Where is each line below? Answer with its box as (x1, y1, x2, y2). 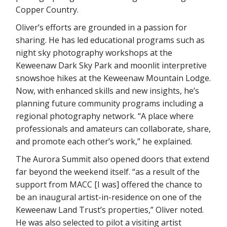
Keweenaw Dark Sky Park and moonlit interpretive (16, 59, 207, 71)
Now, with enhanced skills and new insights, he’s (16, 85, 200, 96)
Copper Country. (16, 4, 79, 15)
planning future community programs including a (16, 97, 204, 109)
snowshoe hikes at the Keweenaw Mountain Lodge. (16, 72, 211, 84)
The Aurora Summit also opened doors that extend (16, 153, 210, 165)
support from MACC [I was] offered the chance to (16, 178, 203, 190)
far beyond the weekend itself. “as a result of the (16, 166, 200, 177)
